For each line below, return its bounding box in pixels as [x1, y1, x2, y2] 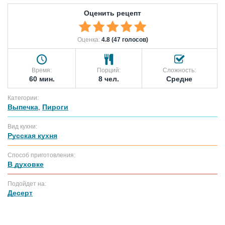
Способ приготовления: [8, 151, 75, 159]
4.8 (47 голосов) [101, 36, 148, 43]
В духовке [8, 160, 44, 168]
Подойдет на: [8, 180, 46, 187]
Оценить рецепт [84, 9, 141, 17]
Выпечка [8, 102, 38, 111]
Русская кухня [8, 131, 57, 140]
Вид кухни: [8, 123, 37, 130]
